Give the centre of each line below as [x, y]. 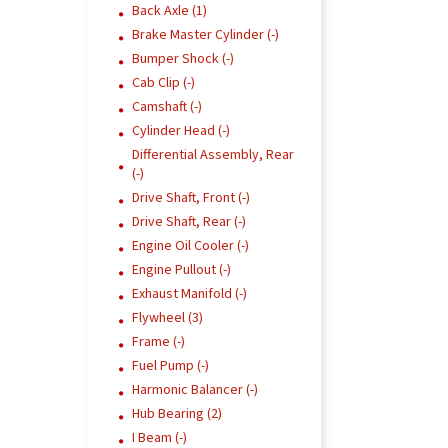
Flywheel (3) [167, 318]
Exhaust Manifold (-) [189, 294]
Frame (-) [158, 342]
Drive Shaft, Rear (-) [189, 222]
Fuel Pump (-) [170, 366]
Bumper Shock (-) [183, 59]
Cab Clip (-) [163, 83]
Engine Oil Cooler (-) [190, 246]
